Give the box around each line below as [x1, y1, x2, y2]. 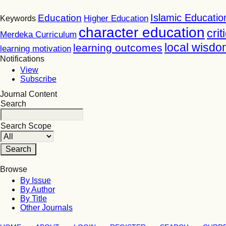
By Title [20, 194, 47, 203]
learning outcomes [73, 42, 162, 53]
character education [79, 25, 205, 40]
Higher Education [84, 14, 148, 23]
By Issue [20, 176, 51, 185]
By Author [20, 185, 55, 194]
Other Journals [20, 203, 73, 212]
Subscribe [20, 75, 56, 83]
